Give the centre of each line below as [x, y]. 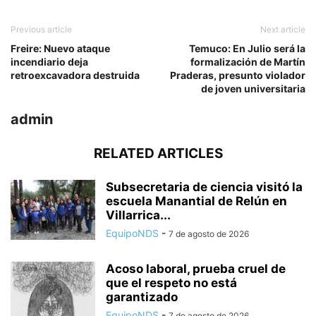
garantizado [142, 297]
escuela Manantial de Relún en [196, 201]
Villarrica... [138, 215]
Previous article [41, 29]
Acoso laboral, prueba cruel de [196, 268]
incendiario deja [49, 61]
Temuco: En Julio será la [247, 48]
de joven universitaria [253, 88]
